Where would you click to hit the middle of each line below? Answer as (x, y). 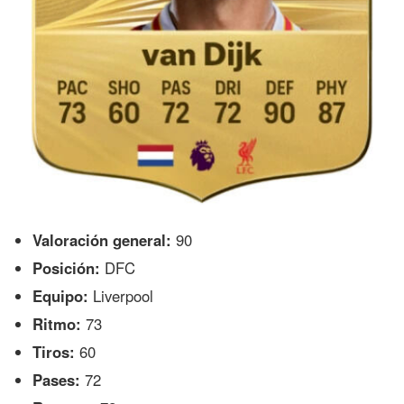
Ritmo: (57, 323)
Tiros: (54, 351)
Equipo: (61, 296)
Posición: (67, 268)
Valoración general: (102, 240)
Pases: (57, 379)
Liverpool (121, 296)
